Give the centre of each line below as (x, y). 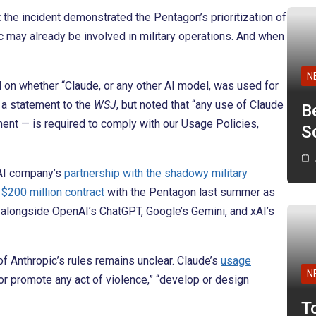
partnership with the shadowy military (156, 174)
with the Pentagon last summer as (190, 193)
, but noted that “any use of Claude (200, 105)
